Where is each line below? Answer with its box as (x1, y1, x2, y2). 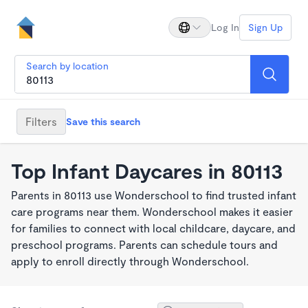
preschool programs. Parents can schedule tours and (11, 238, 278, 251)
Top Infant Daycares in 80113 (11, 158, 283, 183)
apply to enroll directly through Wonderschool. (11, 254, 249, 267)
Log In (211, 21, 239, 33)
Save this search (66, 115, 140, 127)
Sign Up (248, 21, 283, 33)
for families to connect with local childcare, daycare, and (11, 221, 296, 234)
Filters (25, 114, 57, 128)
